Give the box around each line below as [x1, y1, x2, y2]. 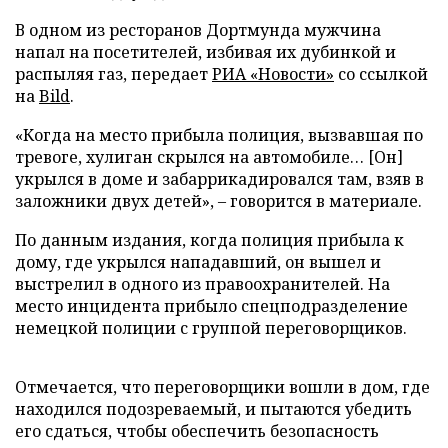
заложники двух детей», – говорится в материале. [15, 189, 422, 212]
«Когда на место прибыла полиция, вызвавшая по [15, 123, 423, 146]
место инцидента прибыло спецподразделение [15, 294, 408, 317]
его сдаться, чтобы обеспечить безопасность [15, 419, 379, 442]
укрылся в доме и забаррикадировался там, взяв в [15, 167, 424, 190]
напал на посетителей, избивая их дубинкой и [15, 40, 396, 63]
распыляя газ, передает [15, 62, 212, 85]
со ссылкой [334, 62, 428, 85]
